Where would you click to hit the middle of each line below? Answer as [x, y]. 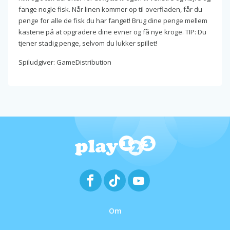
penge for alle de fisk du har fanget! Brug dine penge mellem [113, 20]
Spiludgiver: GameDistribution [65, 62]
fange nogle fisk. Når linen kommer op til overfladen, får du [110, 9]
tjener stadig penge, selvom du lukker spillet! [88, 43]
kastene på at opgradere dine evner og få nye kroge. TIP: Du [112, 32]
